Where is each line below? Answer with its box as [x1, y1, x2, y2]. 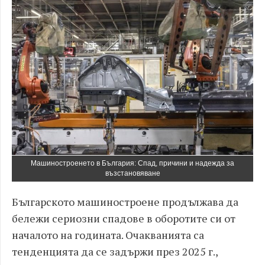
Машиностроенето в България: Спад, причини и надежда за [31, 159, 234, 167]
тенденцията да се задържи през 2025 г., [12, 244, 218, 258]
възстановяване [105, 169, 160, 177]
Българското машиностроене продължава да [12, 195, 238, 209]
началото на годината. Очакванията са [12, 228, 204, 242]
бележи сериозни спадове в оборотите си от [12, 211, 235, 225]
